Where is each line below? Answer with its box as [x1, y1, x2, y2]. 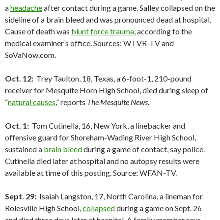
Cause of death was [5, 27, 71, 36]
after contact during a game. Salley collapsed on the [42, 3, 215, 13]
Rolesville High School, [5, 203, 82, 213]
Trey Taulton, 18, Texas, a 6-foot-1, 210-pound [33, 74, 192, 83]
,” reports [55, 97, 87, 107]
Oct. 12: [5, 74, 33, 83]
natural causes [8, 97, 55, 107]
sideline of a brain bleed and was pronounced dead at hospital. [5, 15, 211, 25]
